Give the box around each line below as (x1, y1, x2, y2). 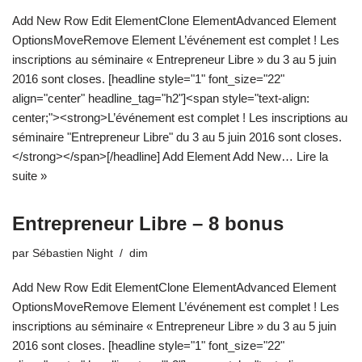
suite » (12, 168, 47, 183)
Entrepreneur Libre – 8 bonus (12, 212, 284, 234)
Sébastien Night (32, 246, 113, 259)
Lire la (297, 149, 328, 163)
